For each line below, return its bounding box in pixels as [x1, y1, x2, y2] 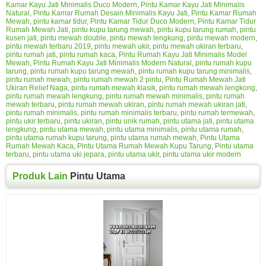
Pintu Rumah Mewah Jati [165, 75, 246, 84]
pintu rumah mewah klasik [71, 83, 156, 92]
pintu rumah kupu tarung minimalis [138, 66, 250, 75]
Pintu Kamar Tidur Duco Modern [90, 17, 194, 26]
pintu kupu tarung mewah [72, 25, 154, 34]
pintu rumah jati [6, 50, 56, 59]
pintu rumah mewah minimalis [106, 91, 202, 100]
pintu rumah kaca [59, 50, 115, 59]
